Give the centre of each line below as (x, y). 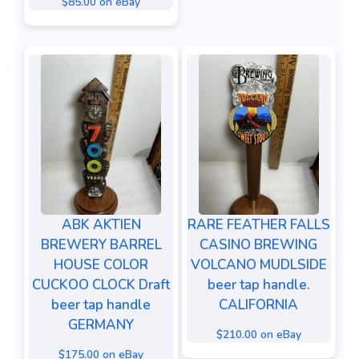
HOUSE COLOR (101, 265)
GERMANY (101, 325)
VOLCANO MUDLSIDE (258, 265)
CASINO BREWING (258, 245)
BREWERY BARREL (101, 245)
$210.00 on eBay (258, 334)
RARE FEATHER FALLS (258, 225)
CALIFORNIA (258, 305)
